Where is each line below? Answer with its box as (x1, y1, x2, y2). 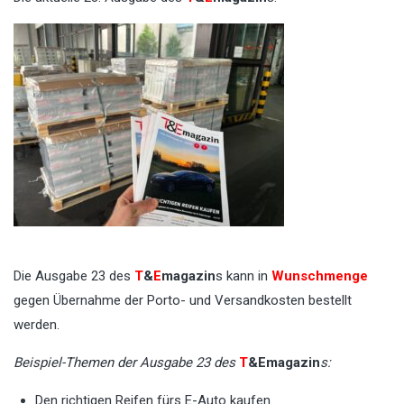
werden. (14, 317, 60, 334)
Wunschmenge (271, 268, 368, 285)
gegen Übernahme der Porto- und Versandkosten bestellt (14, 292, 352, 309)
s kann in (216, 268, 271, 285)
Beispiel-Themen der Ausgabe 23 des (14, 354, 235, 372)
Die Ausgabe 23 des (14, 268, 134, 285)
